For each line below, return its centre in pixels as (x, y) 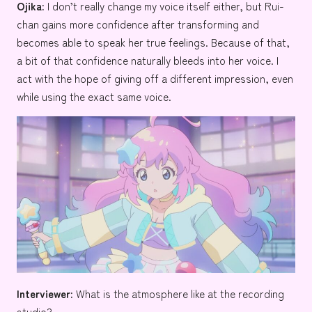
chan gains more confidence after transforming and (138, 24)
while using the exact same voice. (94, 96)
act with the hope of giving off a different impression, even (155, 78)
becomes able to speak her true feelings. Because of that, (153, 42)
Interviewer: (45, 294)
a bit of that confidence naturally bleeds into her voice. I (148, 60)
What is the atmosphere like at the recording (179, 294)
